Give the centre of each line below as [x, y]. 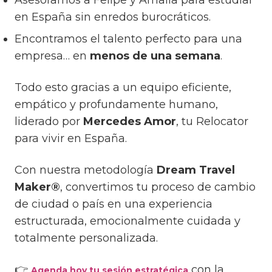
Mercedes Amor [130, 122]
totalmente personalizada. [86, 238]
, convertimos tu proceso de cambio [158, 187]
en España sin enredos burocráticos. [113, 17]
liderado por [49, 122]
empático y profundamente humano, [116, 105]
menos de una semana [155, 56]
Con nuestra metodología [86, 170]
